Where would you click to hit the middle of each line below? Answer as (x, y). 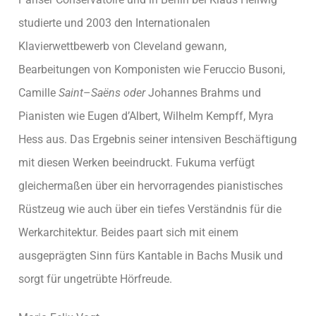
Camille (38, 92)
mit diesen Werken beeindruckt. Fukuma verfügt (136, 162)
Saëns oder (118, 92)
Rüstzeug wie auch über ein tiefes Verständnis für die (150, 209)
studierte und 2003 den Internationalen (114, 23)
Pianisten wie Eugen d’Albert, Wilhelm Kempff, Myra (146, 116)
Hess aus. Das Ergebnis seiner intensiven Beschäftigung (158, 139)
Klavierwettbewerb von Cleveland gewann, (122, 46)
